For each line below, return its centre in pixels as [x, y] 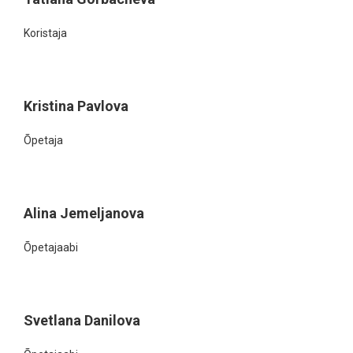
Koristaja [45, 33]
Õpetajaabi [51, 247]
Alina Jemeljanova [84, 213]
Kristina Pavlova [76, 106]
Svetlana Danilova [82, 320]
